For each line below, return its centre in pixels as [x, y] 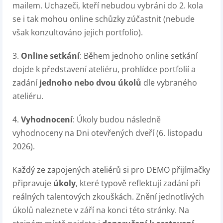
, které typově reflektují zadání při [138, 183]
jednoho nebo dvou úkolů [90, 83]
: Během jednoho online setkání [139, 56]
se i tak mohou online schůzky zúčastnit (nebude [104, 19]
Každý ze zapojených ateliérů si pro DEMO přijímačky [111, 170]
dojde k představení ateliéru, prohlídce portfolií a [104, 69]
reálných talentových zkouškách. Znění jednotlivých [108, 197]
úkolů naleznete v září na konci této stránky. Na [101, 210]
